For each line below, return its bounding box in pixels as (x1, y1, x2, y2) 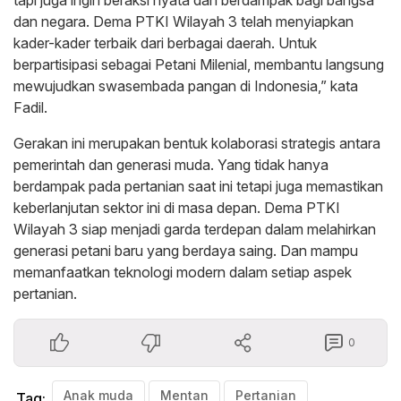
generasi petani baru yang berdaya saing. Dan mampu (13, 242, 358, 260)
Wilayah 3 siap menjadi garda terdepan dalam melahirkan (13, 220, 376, 239)
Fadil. (13, 98, 47, 117)
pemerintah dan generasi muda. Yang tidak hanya (13, 156, 328, 175)
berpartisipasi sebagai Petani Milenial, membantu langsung (13, 55, 384, 74)
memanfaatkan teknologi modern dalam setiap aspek (13, 263, 352, 282)
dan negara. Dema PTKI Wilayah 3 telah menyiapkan (13, 13, 354, 31)
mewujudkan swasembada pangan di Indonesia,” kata (13, 77, 358, 96)
